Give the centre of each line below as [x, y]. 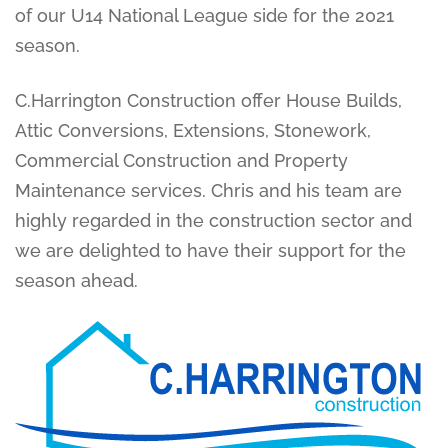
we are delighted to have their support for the [210, 251]
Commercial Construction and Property [181, 161]
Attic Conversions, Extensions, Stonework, [193, 131]
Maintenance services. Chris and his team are [208, 191]
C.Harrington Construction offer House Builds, [208, 101]
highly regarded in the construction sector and [213, 221]
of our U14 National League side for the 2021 [204, 16]
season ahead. [76, 281]
